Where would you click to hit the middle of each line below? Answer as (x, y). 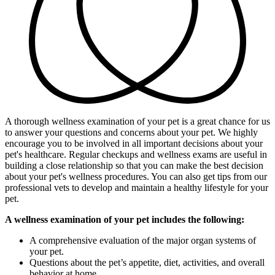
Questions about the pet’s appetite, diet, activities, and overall (147, 262)
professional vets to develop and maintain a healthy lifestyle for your (137, 187)
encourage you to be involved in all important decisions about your (134, 143)
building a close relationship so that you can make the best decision (134, 165)
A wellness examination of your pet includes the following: (125, 219)
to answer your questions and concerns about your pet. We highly (131, 132)
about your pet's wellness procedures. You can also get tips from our (136, 176)
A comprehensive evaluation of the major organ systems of (143, 240)
